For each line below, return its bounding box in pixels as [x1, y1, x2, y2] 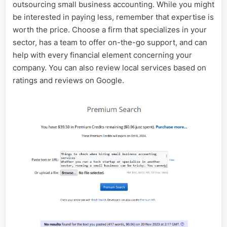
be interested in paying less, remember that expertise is [13, 12, 214, 22]
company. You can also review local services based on [13, 63, 206, 73]
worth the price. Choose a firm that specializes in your [13, 25, 207, 35]
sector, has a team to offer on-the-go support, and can [13, 37, 207, 48]
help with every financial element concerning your [13, 50, 192, 60]
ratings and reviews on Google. [13, 75, 124, 86]
